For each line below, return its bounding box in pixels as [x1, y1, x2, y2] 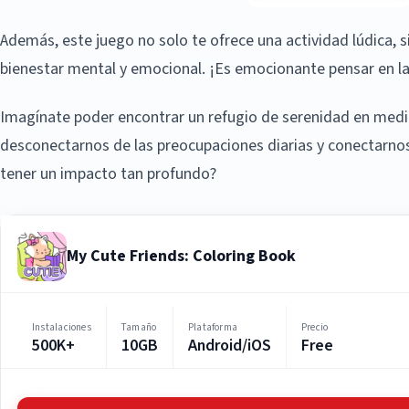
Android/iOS [187, 333, 271, 357]
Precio [300, 320, 329, 334]
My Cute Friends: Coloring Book [67, 244, 296, 267]
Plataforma [187, 320, 238, 334]
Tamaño [121, 320, 157, 334]
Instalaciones [32, 320, 91, 334]
